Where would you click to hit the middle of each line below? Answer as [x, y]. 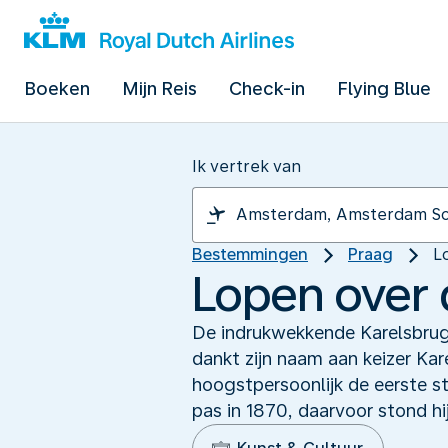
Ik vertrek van [246, 166]
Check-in [267, 88]
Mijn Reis [159, 88]
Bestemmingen [250, 254]
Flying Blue [384, 88]
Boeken [57, 88]
